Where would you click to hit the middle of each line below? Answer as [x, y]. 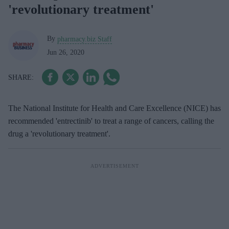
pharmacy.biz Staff [85, 39]
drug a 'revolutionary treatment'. [59, 134]
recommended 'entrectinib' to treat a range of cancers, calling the [111, 121]
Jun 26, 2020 [66, 52]
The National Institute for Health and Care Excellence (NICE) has [114, 108]
